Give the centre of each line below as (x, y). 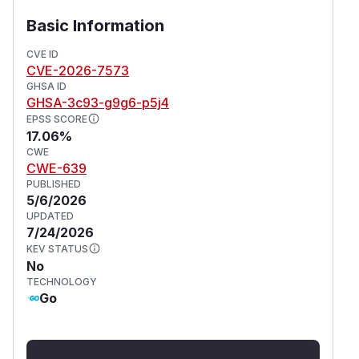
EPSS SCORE (57, 119)
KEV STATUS (57, 248)
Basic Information (95, 25)
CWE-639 (56, 168)
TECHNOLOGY (62, 281)
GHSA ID (46, 86)
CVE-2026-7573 (78, 70)
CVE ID (42, 54)
